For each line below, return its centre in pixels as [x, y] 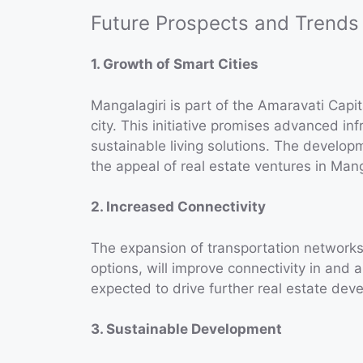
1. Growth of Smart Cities [175, 64]
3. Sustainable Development [186, 329]
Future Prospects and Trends [225, 23]
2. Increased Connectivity [178, 207]
